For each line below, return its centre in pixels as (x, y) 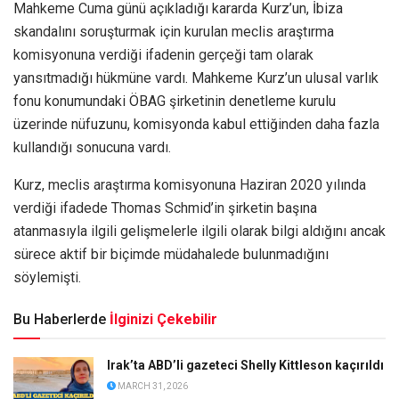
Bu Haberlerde (60, 319)
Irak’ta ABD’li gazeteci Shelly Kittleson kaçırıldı (245, 365)
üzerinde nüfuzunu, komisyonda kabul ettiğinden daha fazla (196, 124)
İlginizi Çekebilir (163, 319)
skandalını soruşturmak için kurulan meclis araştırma (174, 31)
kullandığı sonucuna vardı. (92, 147)
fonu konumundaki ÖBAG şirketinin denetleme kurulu (175, 101)
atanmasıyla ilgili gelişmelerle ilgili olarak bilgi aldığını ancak (199, 231)
